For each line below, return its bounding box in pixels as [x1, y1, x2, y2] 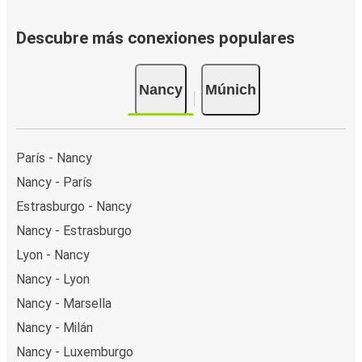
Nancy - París [16, 174, 92, 190]
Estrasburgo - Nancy [16, 198, 132, 214]
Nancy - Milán [16, 319, 93, 335]
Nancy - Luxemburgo [16, 343, 133, 360]
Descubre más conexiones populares [16, 28, 295, 48]
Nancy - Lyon [16, 271, 90, 287]
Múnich [204, 81, 256, 98]
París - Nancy [16, 149, 92, 166]
